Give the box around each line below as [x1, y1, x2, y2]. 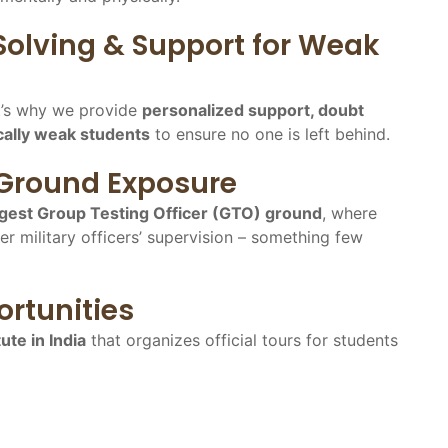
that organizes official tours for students [86, 329, 398, 350]
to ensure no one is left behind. [150, 123, 390, 144]
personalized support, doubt [142, 99, 364, 120]
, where [322, 202, 377, 223]
